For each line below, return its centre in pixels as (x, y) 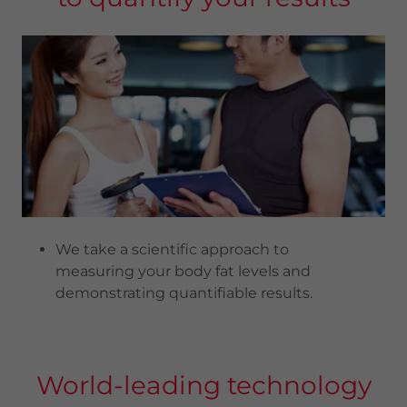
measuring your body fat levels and (183, 271)
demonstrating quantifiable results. (185, 293)
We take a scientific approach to (172, 249)
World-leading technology (203, 385)
